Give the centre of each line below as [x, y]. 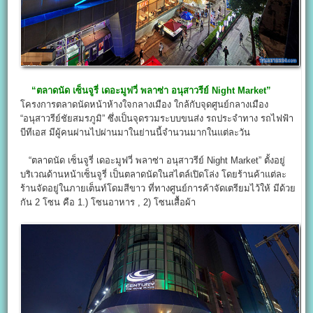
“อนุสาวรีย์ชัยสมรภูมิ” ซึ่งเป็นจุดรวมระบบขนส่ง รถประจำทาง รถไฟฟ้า [157, 118]
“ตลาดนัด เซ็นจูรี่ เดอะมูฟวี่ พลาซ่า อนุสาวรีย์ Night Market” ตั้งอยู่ [153, 160]
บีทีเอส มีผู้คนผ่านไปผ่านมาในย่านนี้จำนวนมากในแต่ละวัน [136, 132]
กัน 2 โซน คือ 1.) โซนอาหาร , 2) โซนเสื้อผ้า [108, 202]
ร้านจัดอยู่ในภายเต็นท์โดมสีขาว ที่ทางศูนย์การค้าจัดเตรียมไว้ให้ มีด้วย [158, 188]
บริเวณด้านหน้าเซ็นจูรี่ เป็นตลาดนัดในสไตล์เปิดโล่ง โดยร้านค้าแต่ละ [154, 174]
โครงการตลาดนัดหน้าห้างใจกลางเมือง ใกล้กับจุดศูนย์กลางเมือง [145, 104]
